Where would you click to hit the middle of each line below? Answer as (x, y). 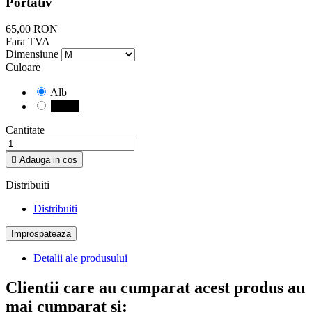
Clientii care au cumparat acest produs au (155, 288)
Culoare (23, 68)
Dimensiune (32, 54)
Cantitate (25, 130)
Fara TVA (28, 42)
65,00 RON (32, 29)
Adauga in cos (48, 160)
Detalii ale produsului (80, 258)
